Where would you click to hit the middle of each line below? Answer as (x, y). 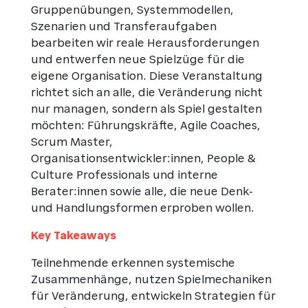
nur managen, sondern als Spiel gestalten (146, 110)
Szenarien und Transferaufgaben (123, 27)
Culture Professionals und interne (124, 176)
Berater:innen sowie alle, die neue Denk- (142, 192)
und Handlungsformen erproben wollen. (142, 209)
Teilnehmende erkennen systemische (133, 264)
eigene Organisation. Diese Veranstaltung (146, 77)
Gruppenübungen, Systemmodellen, (132, 11)
